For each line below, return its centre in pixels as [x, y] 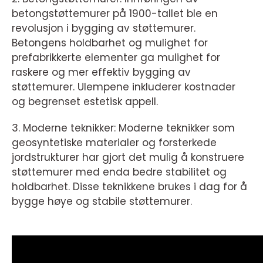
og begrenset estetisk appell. [85, 102]
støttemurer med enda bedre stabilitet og [119, 172]
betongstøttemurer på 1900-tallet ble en [115, 14]
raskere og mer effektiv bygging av [101, 73]
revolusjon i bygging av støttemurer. [104, 28]
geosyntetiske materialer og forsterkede [114, 143]
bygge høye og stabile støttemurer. [102, 202]
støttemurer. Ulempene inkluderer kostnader [124, 87]
